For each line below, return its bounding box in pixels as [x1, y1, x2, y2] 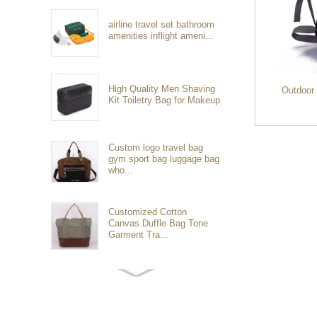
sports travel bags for [108, 282, 196, 293]
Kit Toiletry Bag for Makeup [108, 94, 221, 105]
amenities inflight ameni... [108, 30, 214, 41]
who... [108, 164, 134, 175]
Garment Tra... [108, 229, 169, 240]
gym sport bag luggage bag [108, 153, 220, 164]
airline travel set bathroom [108, 18, 215, 30]
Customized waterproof [108, 270, 203, 282]
